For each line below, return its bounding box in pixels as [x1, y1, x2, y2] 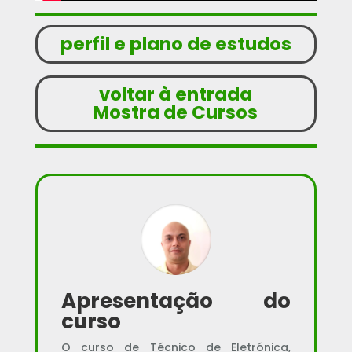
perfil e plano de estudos [60, 31, 291, 57]
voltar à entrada [99, 81, 253, 107]
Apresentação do [60, 286, 291, 315]
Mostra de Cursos [93, 99, 258, 125]
